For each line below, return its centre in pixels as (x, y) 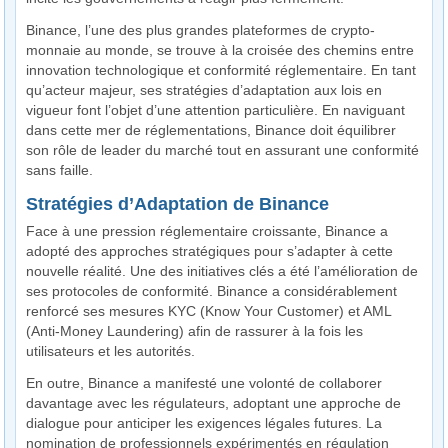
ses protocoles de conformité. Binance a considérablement (212, 291)
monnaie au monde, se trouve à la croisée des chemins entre (220, 50)
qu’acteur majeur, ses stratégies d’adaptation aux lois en (204, 90)
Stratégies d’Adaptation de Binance (178, 204)
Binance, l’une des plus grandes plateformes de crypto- (201, 30)
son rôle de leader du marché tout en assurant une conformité (223, 150)
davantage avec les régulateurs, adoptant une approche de (214, 403)
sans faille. (60, 170)
